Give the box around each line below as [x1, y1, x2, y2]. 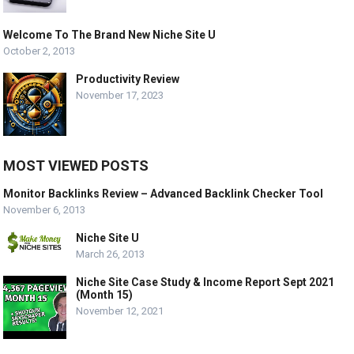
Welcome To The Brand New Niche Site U [3, 28, 217, 42]
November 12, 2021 [76, 305, 164, 318]
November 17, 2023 [76, 89, 164, 102]
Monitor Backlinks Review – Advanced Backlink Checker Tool [3, 187, 324, 201]
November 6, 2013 [3, 204, 86, 217]
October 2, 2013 [3, 45, 76, 58]
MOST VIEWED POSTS [3, 157, 149, 175]
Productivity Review [76, 73, 180, 86]
